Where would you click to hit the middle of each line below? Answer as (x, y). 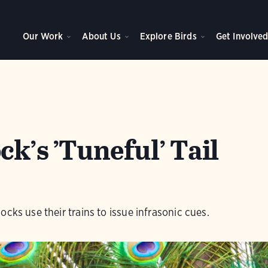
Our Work (43, 36)
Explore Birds (168, 36)
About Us (101, 36)
